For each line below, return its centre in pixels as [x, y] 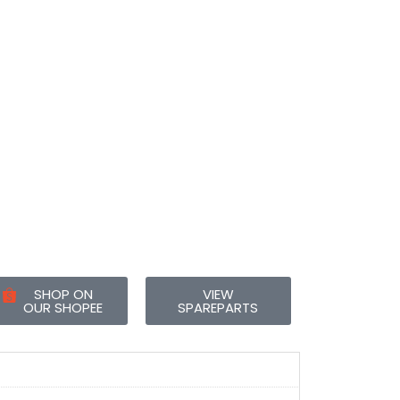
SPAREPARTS [218, 307]
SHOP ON [63, 294]
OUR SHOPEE [63, 307]
